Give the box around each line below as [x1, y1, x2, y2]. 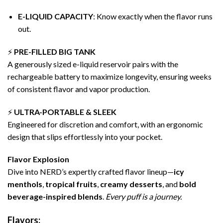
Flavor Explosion [7, 154, 69, 164]
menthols [7, 179, 42, 189]
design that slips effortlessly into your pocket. [7, 131, 162, 141]
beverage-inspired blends [7, 192, 103, 202]
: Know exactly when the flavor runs [93, 11, 213, 21]
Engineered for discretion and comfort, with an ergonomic [7, 119, 203, 129]
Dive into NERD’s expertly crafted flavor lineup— [7, 167, 174, 177]
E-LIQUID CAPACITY [17, 11, 93, 21]
